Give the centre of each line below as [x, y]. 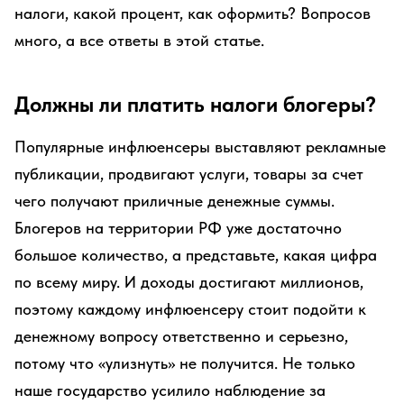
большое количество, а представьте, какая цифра [196, 255]
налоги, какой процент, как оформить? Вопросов [193, 13]
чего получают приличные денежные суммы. [174, 201]
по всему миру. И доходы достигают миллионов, [189, 282]
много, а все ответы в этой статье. [139, 40]
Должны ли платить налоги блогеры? [195, 104]
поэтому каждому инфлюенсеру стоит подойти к [190, 309]
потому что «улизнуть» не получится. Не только [185, 363]
